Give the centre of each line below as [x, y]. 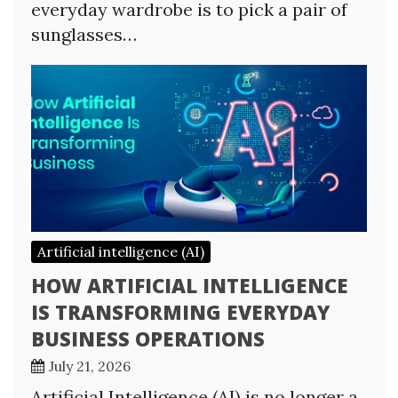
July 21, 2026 [90, 366]
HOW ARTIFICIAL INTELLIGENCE [190, 285]
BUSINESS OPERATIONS [148, 338]
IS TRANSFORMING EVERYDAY [180, 311]
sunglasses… [84, 34]
